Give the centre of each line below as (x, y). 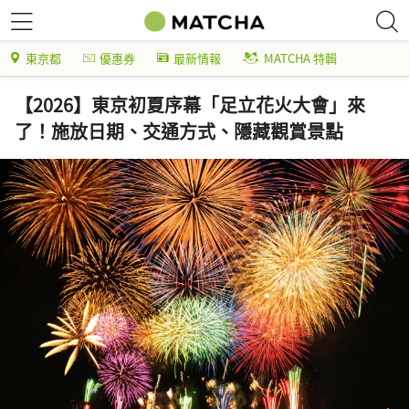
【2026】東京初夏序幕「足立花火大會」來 (190, 105)
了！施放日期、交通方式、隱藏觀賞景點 (179, 131)
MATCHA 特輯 (300, 58)
